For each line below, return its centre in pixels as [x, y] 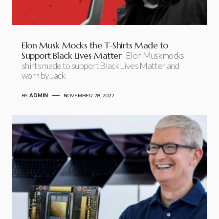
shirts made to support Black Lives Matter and [100, 65]
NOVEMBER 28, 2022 [89, 95]
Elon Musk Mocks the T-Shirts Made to [95, 45]
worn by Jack [43, 75]
